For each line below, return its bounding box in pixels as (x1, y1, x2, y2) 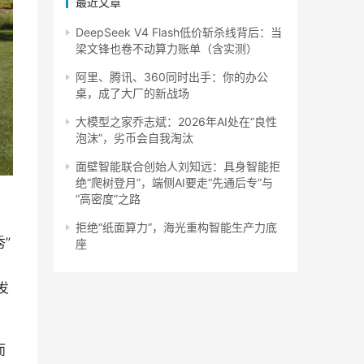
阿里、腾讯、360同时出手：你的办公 (76, 70, 268, 84)
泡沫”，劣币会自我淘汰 (76, 131, 193, 145)
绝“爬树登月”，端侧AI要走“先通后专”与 (76, 175, 273, 189)
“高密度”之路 (76, 192, 141, 206)
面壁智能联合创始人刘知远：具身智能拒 (76, 159, 280, 173)
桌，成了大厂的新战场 (76, 86, 189, 100)
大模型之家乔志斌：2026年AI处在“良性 (76, 115, 277, 128)
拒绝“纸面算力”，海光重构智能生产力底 (76, 220, 277, 234)
